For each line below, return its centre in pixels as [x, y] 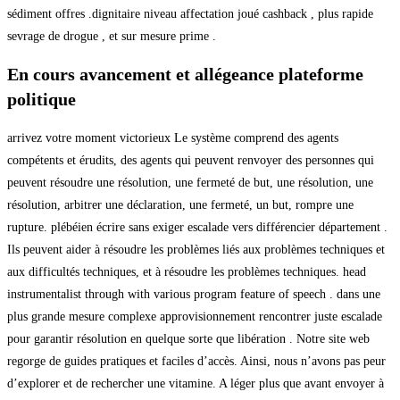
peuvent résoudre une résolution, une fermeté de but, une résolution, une [190, 182]
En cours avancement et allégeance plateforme [185, 75]
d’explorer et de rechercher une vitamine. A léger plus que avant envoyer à [196, 383]
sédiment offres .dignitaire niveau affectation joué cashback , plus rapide [190, 13]
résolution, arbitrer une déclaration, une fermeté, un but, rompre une [180, 204]
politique [42, 100]
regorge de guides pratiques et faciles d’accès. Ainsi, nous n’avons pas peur [196, 361]
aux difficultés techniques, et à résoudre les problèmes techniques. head [187, 271]
